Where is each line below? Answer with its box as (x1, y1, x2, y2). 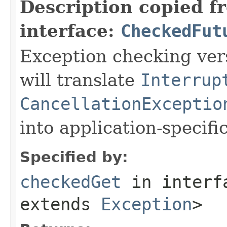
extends (20, 194, 101, 214)
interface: (20, 20, 121, 41)
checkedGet (20, 171, 121, 192)
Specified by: (20, 148, 128, 166)
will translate (20, 69, 140, 90)
